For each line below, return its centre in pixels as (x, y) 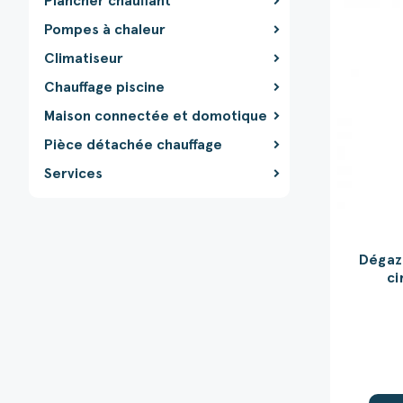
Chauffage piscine (104, 87)
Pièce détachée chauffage (133, 145)
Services (73, 174)
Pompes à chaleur (105, 30)
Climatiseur (84, 58)
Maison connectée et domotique (156, 116)
